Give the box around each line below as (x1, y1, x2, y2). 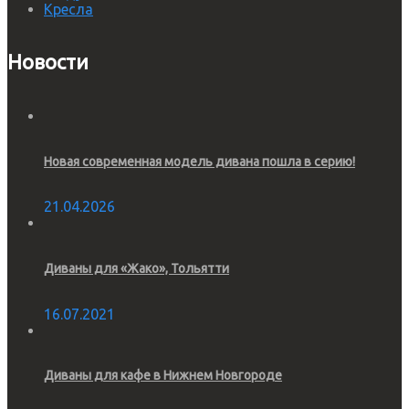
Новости (7, 50, 89, 74)
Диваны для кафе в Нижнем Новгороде (44, 368, 282, 383)
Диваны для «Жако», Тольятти (44, 260, 229, 276)
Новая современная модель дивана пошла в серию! (44, 153, 355, 169)
